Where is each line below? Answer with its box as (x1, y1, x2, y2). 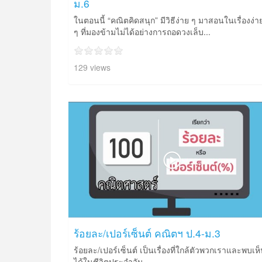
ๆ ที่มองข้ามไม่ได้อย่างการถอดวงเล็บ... (74, 26, 211, 38)
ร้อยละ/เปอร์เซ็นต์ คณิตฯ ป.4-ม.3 (74, 225, 220, 240)
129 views (74, 61, 111, 74)
